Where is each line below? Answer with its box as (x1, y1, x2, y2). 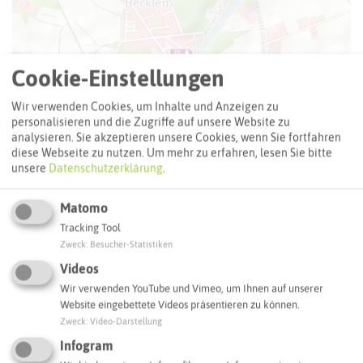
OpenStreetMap (220, 267, 263, 276)
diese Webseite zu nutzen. (11, 146, 144, 160)
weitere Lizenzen (301, 267, 347, 276)
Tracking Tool (60, 221, 121, 234)
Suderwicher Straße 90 (12, 344, 143, 360)
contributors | (263, 267, 301, 276)
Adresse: (12, 300, 66, 318)
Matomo (60, 200, 108, 216)
